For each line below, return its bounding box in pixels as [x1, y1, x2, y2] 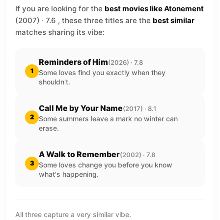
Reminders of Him [39, 56, 108, 67]
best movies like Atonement [105, 3, 204, 13]
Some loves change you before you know [39, 160, 172, 169]
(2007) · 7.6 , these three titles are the [15, 15, 153, 25]
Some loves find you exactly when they [39, 68, 165, 77]
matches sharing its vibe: [15, 27, 105, 37]
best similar [153, 15, 194, 25]
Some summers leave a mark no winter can [39, 114, 178, 123]
